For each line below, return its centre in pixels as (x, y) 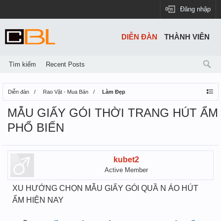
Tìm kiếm (22, 64)
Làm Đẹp (114, 92)
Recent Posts (65, 64)
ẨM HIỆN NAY (38, 200)
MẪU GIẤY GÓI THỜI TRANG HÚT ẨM (113, 113)
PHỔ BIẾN (36, 128)
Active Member (126, 170)
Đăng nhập (195, 9)
